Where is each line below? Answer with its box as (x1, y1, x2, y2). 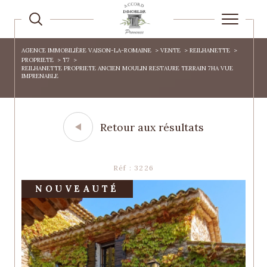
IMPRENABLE (21, 72, 58, 80)
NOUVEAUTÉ (35, 183, 119, 194)
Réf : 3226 (113, 163, 154, 172)
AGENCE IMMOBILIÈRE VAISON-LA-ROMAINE (21, 46, 151, 54)
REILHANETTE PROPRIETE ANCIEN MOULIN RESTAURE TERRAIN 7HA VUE (21, 64, 233, 72)
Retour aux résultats (100, 120, 204, 134)
